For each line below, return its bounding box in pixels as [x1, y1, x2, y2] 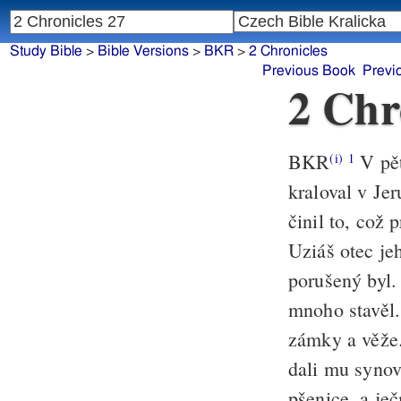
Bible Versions [97, 44, 189, 59]
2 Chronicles [248, 44, 328, 59]
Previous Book [261, 64, 355, 79]
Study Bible [9, 44, 82, 59]
